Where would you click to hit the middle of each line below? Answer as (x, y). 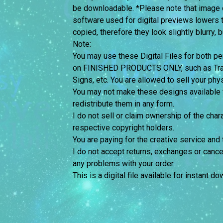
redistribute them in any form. (123, 104)
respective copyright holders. (123, 128)
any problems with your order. (123, 164)
